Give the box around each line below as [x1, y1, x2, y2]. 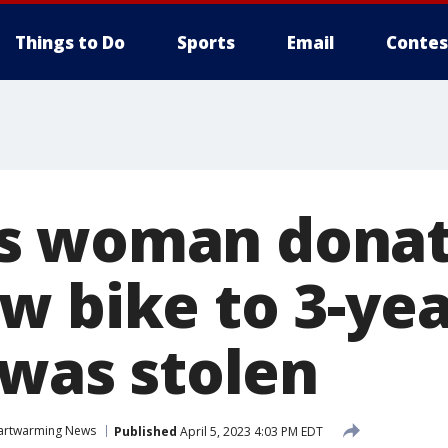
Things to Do [15, 31, 125, 54]
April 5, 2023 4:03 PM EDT [177, 422, 323, 440]
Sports [177, 31, 235, 54]
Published [114, 422, 177, 440]
